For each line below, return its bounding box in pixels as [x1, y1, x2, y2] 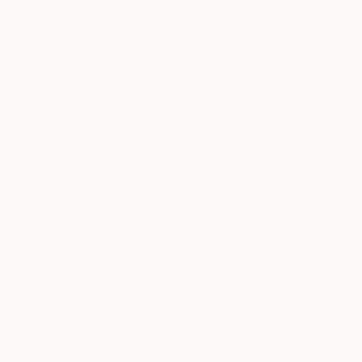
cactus [26, 306, 62, 320]
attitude [254, 306, 297, 320]
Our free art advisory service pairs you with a [40, 104, 322, 120]
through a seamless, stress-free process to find [32, 143, 330, 159]
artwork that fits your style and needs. [60, 162, 302, 179]
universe [201, 276, 246, 289]
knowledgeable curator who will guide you [50, 124, 312, 140]
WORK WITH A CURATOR [107, 189, 255, 203]
